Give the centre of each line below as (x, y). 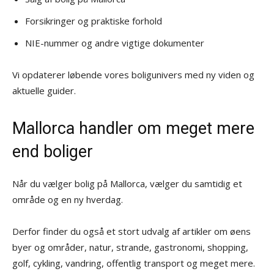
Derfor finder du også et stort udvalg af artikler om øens (131, 231)
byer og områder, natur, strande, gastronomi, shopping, (130, 247)
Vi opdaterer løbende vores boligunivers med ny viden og (133, 74)
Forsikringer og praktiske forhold (94, 20)
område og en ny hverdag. (68, 199)
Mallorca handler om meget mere (133, 128)
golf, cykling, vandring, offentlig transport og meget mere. (134, 263)
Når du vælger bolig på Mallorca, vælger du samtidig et (127, 183)
